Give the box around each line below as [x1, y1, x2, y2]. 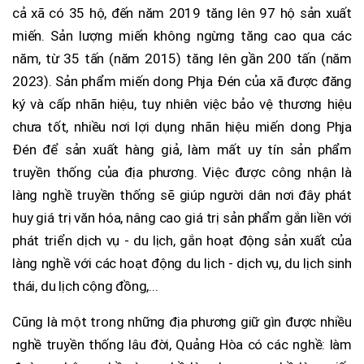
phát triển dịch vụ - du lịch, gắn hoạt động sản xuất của [12, 232, 352, 249]
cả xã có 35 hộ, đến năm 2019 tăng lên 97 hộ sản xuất [12, 4, 352, 21]
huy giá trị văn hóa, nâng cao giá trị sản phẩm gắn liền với [12, 209, 352, 226]
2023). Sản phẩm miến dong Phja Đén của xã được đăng [12, 72, 352, 89]
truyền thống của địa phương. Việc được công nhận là [12, 163, 352, 180]
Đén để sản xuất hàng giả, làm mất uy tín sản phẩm [12, 141, 352, 158]
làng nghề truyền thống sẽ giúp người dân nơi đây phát [12, 186, 352, 203]
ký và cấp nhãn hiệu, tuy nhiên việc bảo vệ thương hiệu [12, 95, 352, 112]
